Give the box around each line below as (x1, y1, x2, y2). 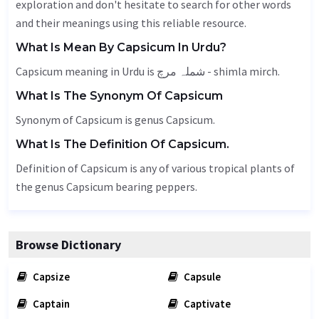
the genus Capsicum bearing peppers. (16, 179, 197, 194)
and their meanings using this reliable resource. (16, 16, 246, 30)
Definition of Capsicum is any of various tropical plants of (16, 161, 295, 175)
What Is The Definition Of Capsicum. (16, 137, 229, 151)
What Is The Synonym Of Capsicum (16, 89, 223, 103)
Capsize (31, 270, 70, 283)
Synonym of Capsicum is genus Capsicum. (16, 113, 215, 127)
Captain (31, 297, 70, 310)
